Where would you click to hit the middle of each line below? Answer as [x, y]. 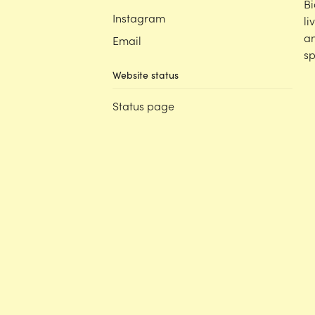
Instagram [139, 18]
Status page [143, 105]
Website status [146, 75]
